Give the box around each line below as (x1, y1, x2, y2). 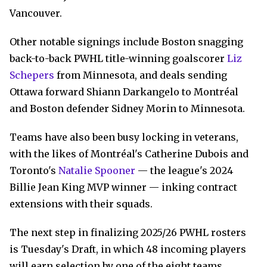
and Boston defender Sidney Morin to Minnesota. (10, 103, 245, 114)
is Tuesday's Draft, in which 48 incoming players (10, 243, 246, 255)
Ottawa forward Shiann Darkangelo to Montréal (10, 86, 238, 98)
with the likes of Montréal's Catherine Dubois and (10, 148, 249, 160)
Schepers (10, 69, 54, 81)
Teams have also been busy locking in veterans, (10, 131, 238, 143)
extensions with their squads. (10, 198, 153, 210)
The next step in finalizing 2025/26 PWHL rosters (10, 226, 246, 238)
